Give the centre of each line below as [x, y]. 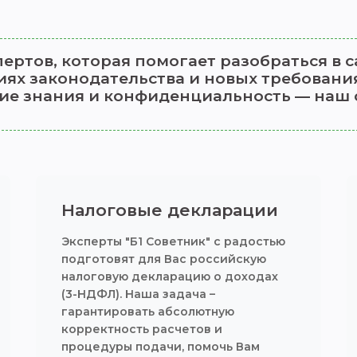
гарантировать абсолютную [148, 312]
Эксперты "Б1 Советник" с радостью [174, 241]
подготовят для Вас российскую [164, 259]
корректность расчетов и [142, 329]
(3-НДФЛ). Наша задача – [139, 294]
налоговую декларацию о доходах [170, 277]
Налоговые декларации [170, 210]
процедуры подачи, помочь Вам [161, 347]
